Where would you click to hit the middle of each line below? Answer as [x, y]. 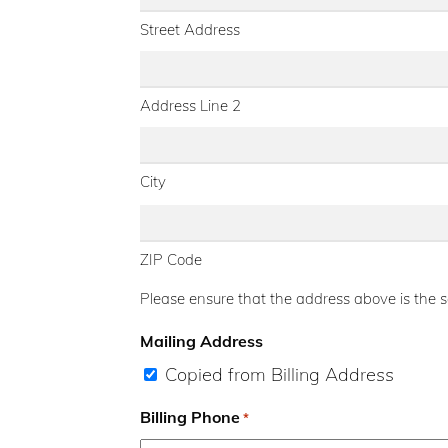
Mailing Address [201, 340]
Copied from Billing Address [279, 374]
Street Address [190, 29]
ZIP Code [171, 259]
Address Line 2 [190, 105]
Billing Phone [190, 416]
